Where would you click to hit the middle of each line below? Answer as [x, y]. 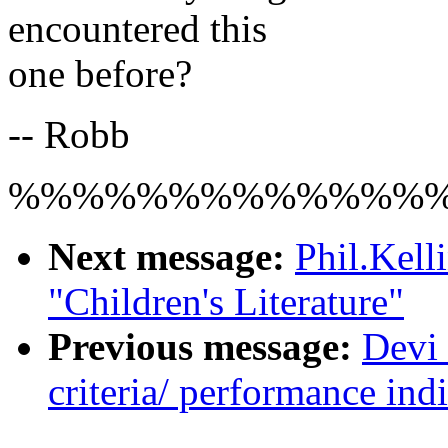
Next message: [166, 257]
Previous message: [200, 347]
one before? [100, 74]
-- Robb [69, 135]
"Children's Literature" [226, 302]
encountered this [137, 29]
